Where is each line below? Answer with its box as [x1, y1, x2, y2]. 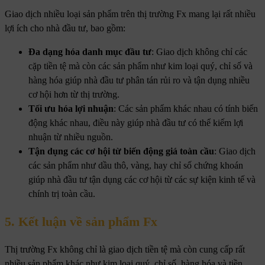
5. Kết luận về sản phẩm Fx [5, 214, 157, 230]
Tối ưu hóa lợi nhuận [28, 104, 114, 114]
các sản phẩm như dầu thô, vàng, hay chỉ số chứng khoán [28, 160, 243, 171]
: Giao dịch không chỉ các [151, 47, 247, 57]
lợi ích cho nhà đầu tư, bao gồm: [5, 23, 125, 34]
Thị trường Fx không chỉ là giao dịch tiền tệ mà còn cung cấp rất [5, 244, 245, 254]
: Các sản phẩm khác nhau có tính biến [114, 104, 258, 114]
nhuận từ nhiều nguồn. [28, 132, 113, 143]
